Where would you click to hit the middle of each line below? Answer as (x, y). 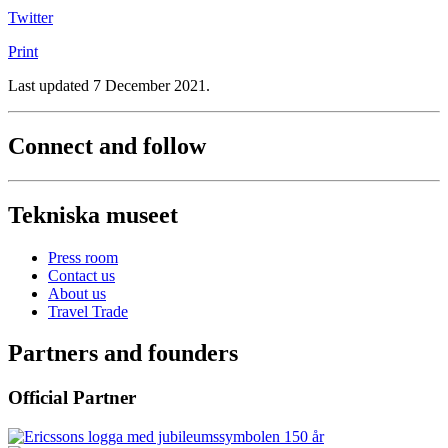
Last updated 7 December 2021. (109, 85)
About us (77, 293)
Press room (83, 257)
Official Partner (72, 398)
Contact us (81, 275)
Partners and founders (123, 353)
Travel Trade (88, 311)
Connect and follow (107, 145)
